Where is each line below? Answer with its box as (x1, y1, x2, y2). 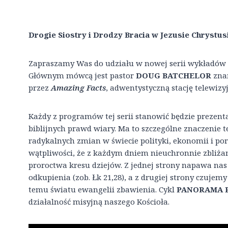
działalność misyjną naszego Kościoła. (28, 196, 169, 207)
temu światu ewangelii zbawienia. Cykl (28, 184, 177, 195)
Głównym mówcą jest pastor (28, 70, 136, 81)
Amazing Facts (51, 82, 106, 93)
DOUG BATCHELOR (136, 70, 211, 81)
